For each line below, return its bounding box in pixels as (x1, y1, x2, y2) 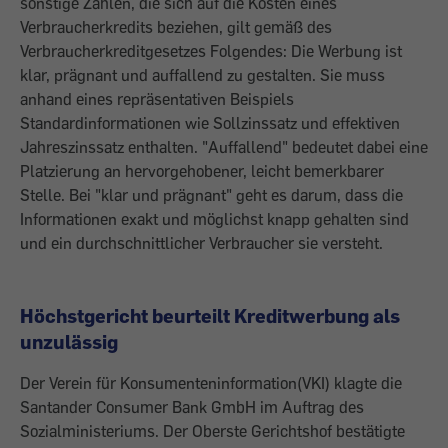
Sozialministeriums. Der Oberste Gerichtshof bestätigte (20, 421, 405, 441)
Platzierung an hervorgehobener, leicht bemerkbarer (20, 161, 384, 181)
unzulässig (20, 330, 118, 353)
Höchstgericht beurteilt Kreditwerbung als (20, 304, 400, 327)
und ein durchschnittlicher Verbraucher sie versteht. (20, 233, 387, 253)
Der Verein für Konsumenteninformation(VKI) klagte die (20, 373, 402, 393)
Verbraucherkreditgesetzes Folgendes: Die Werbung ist (20, 41, 402, 61)
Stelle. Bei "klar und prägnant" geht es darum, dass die (20, 185, 403, 205)
